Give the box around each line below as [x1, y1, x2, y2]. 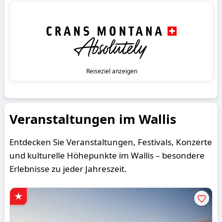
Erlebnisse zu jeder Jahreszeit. [9, 163, 127, 174]
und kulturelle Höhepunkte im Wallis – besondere [9, 149, 205, 161]
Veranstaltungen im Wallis [9, 110, 177, 128]
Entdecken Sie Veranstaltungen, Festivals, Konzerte [9, 136, 213, 148]
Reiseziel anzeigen [86, 66, 137, 75]
